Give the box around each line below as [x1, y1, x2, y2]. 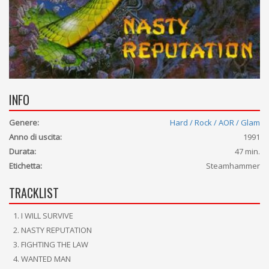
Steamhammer [206, 160, 260, 171]
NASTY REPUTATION [21, 225, 92, 235]
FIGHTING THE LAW [21, 239, 88, 250]
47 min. [235, 146, 260, 157]
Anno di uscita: [9, 131, 62, 142]
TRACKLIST [9, 184, 59, 202]
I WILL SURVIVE [21, 210, 73, 221]
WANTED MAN [21, 253, 71, 264]
